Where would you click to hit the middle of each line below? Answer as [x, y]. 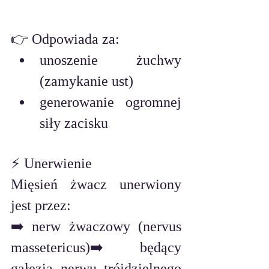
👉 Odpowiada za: [65, 39]
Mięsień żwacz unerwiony [96, 185]
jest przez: [41, 206]
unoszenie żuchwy [110, 60]
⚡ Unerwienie [51, 164]
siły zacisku [74, 123]
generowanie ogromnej [110, 102]
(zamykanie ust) [86, 81]
